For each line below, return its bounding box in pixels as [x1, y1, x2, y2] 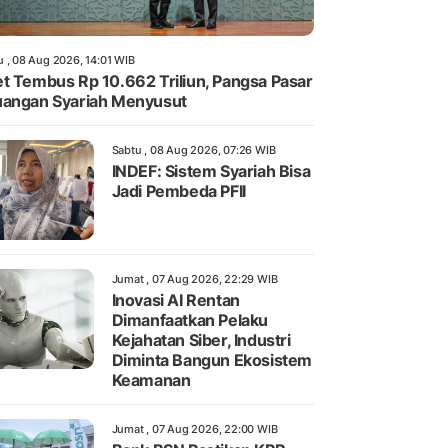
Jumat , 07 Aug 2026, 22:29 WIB [111, 272, 278, 287]
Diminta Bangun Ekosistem [111, 350, 312, 371]
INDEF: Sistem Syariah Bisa [111, 161, 311, 182]
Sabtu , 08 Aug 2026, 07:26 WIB [111, 143, 276, 158]
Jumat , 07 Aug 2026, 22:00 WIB [111, 422, 278, 437]
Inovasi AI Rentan [111, 290, 240, 311]
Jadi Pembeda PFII [111, 181, 246, 202]
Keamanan [111, 370, 191, 391]
